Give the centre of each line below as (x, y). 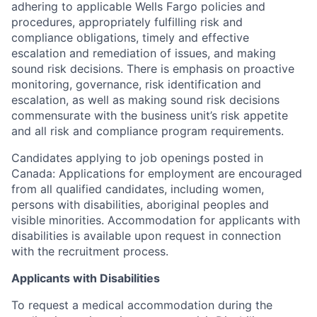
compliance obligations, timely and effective (130, 38)
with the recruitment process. (90, 251)
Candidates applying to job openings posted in (137, 158)
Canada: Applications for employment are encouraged (157, 173)
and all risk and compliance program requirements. (148, 131)
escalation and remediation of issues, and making (144, 53)
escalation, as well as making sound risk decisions (145, 100)
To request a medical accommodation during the (142, 305)
